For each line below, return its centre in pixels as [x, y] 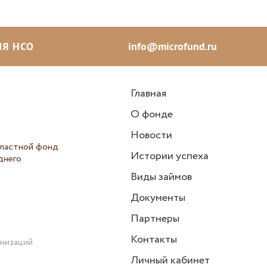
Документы [158, 198]
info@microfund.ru [172, 46]
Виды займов [161, 177]
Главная [148, 94]
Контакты [154, 240]
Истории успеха [170, 156]
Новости [151, 136]
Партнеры [155, 219]
